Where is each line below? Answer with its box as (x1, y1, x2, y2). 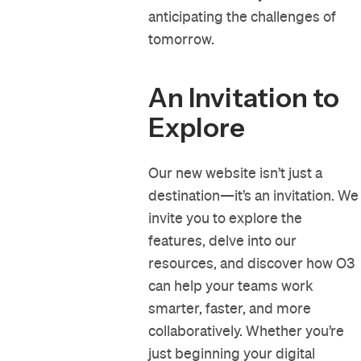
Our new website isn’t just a (148, 164, 323, 182)
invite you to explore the (148, 210, 303, 227)
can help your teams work (148, 277, 314, 295)
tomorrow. (148, 31, 215, 48)
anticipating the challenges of (148, 8, 337, 26)
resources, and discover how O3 (148, 255, 355, 272)
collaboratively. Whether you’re (148, 322, 345, 340)
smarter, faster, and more (148, 300, 312, 317)
